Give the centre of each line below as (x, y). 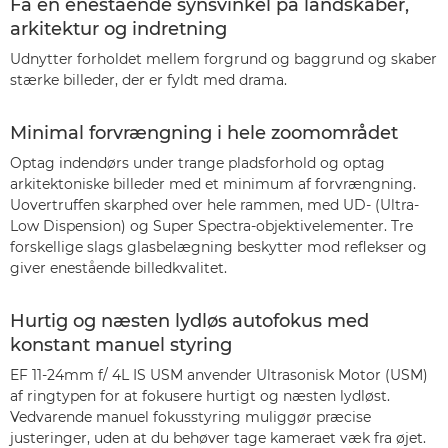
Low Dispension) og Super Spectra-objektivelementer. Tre (211, 226)
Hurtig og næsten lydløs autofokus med (189, 321)
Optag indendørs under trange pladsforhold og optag (197, 163)
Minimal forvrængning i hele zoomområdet (204, 133)
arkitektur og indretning (118, 29)
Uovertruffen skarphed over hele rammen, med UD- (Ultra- (214, 205)
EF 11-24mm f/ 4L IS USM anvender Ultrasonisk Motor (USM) (219, 375)
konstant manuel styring (121, 345)
